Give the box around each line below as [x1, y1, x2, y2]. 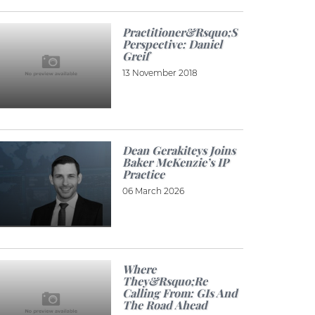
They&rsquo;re [122, 274, 207, 289]
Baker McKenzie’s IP [122, 155, 229, 170]
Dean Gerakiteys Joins [122, 143, 236, 158]
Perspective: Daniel [122, 36, 222, 51]
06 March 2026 [122, 186, 184, 197]
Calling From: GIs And [122, 285, 238, 301]
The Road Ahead [122, 297, 207, 313]
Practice [122, 167, 165, 182]
